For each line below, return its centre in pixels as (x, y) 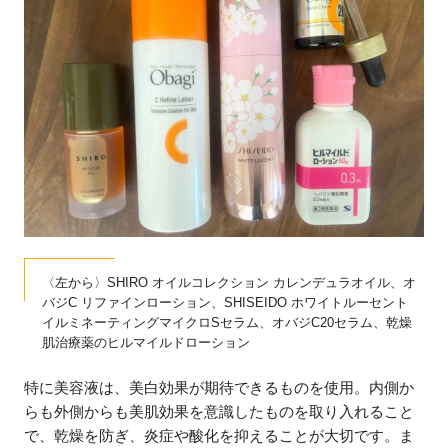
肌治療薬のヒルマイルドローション (146, 342)
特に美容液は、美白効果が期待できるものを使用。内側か (219, 388)
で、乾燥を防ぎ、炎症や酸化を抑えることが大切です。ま (219, 436)
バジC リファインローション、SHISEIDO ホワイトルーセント (225, 302)
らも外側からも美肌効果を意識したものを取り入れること (219, 412)
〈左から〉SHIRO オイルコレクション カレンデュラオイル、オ (229, 282)
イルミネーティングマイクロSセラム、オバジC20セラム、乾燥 (227, 322)
